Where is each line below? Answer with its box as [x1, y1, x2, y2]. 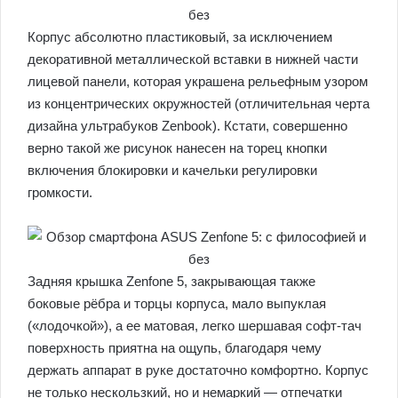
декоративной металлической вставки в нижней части [28, 52, 358, 67]
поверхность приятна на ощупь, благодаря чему [28, 340, 322, 355]
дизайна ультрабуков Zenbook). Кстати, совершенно [28, 118, 347, 133]
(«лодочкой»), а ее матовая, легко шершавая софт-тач [28, 318, 362, 333]
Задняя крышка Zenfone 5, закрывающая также [28, 274, 315, 289]
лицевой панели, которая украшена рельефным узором [28, 74, 368, 89]
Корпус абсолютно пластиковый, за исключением [28, 29, 332, 44]
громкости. [28, 185, 92, 200]
